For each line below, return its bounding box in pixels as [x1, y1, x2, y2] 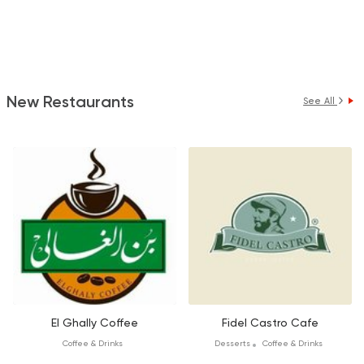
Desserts [214, 338, 253, 348]
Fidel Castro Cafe [221, 316, 318, 330]
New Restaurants [6, 92, 134, 112]
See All [303, 96, 337, 107]
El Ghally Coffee [50, 316, 138, 330]
